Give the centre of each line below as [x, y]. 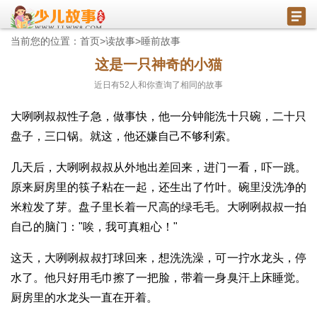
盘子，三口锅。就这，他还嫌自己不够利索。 [124, 136]
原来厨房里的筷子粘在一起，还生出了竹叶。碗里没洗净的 [158, 187]
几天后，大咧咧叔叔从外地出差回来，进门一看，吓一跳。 [158, 167]
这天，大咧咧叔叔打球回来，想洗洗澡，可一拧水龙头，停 [158, 258]
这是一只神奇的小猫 [158, 64]
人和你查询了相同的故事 [176, 85]
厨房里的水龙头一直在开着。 [84, 298]
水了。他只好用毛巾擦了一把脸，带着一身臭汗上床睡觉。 [158, 278]
